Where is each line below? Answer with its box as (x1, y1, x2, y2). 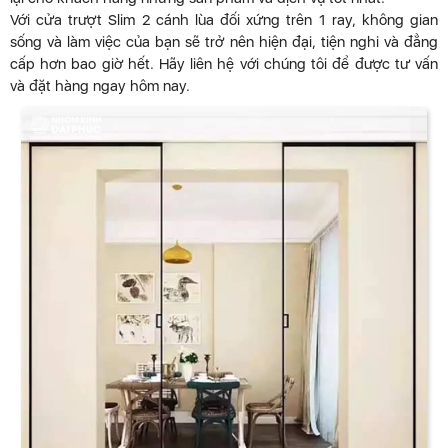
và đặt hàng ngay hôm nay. (10, 77, 190, 96)
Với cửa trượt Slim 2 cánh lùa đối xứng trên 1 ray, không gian (10, 11, 438, 30)
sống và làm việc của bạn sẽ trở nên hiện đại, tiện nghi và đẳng (10, 33, 438, 52)
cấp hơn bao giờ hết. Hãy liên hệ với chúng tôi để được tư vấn (10, 55, 438, 74)
